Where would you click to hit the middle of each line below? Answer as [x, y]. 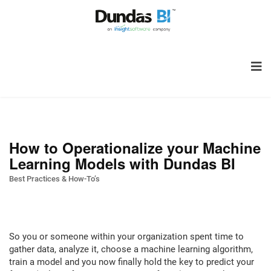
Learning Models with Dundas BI [122, 163]
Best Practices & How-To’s [54, 179]
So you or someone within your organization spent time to [126, 237]
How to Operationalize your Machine [135, 148]
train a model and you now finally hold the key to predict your [132, 262]
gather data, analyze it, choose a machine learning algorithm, [131, 249]
